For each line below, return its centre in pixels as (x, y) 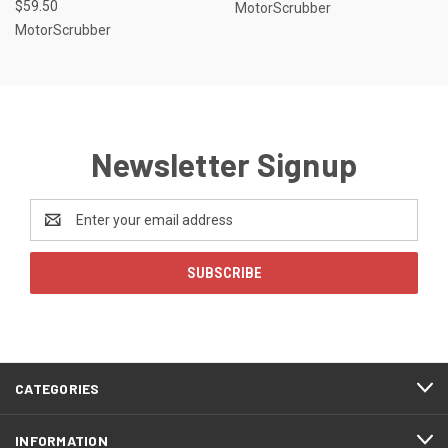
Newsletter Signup (224, 163)
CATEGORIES (57, 388)
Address (56, 229)
